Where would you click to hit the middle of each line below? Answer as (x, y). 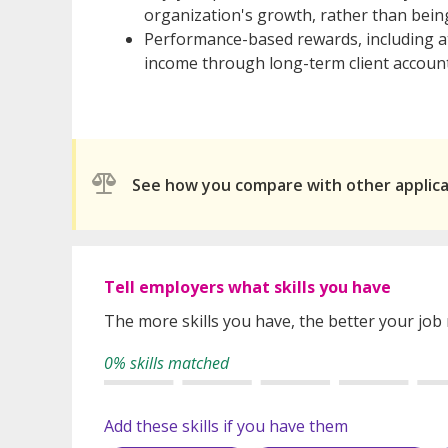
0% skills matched (166, 363)
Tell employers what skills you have (247, 287)
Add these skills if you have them (226, 426)
